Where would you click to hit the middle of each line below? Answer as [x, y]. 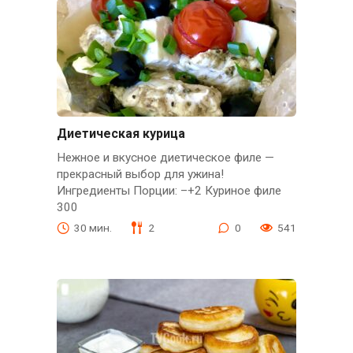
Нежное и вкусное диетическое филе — [165, 157]
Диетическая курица [121, 133]
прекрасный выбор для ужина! [140, 174]
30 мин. [93, 227]
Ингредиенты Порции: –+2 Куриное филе [169, 190]
